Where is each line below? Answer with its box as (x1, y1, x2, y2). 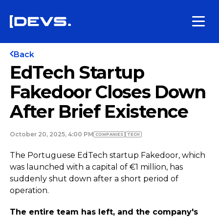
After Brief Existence (10, 101, 188, 122)
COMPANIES (95, 132, 123, 137)
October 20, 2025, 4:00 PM (10, 131, 93, 138)
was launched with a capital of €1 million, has (10, 162, 183, 172)
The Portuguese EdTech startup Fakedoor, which (10, 151, 205, 160)
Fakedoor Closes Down (10, 81, 206, 103)
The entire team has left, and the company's (10, 207, 198, 217)
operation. (10, 186, 49, 195)
